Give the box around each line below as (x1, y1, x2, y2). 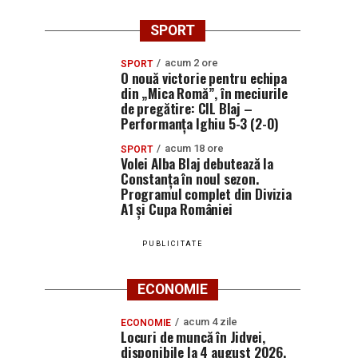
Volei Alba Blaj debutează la (121, 153, 274, 173)
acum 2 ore (165, 57, 218, 69)
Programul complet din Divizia (121, 183, 292, 204)
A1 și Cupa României (121, 198, 233, 219)
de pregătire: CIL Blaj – (121, 97, 253, 118)
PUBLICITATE (142, 240, 203, 248)
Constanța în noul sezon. (121, 168, 259, 189)
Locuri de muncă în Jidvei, (121, 326, 265, 347)
